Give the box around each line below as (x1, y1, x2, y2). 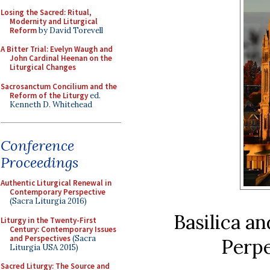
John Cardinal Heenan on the (10, 53, 112, 63)
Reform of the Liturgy (10, 90, 88, 101)
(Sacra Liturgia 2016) (10, 196, 87, 206)
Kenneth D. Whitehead (10, 99, 92, 110)
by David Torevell (37, 25, 103, 36)
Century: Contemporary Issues (10, 224, 116, 234)
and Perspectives (10, 233, 71, 243)
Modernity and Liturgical (10, 16, 98, 27)
